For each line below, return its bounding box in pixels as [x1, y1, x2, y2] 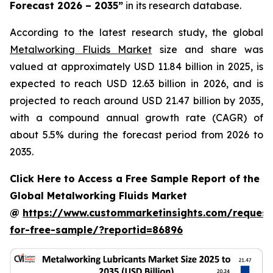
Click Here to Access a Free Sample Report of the [10, 172, 260, 185]
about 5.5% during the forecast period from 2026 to [10, 129, 263, 141]
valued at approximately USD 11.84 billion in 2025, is [10, 60, 263, 73]
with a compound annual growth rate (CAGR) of [10, 112, 263, 124]
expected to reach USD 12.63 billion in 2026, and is [10, 77, 263, 90]
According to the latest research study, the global [10, 26, 263, 38]
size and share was [152, 43, 264, 55]
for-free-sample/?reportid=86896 [10, 224, 183, 236]
